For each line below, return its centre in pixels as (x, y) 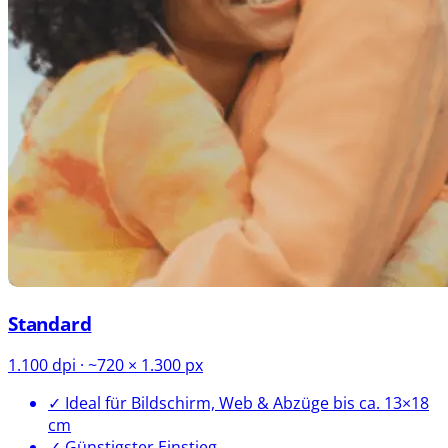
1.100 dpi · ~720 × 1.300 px (105, 365)
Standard (50, 323)
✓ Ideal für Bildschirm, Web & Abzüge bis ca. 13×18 (238, 403)
